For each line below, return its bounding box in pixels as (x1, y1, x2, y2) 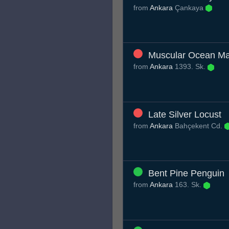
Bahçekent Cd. (173, 121, 224, 130)
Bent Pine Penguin (148, 168, 224, 179)
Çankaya (173, 3, 205, 12)
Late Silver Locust (148, 109, 221, 120)
